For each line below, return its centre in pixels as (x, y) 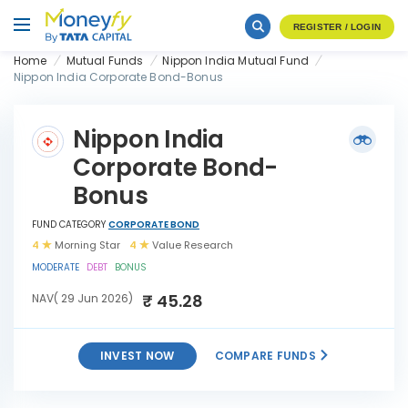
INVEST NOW (137, 356)
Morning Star (86, 245)
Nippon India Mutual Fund (236, 61)
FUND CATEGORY (70, 224)
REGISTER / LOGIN (337, 27)
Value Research (191, 245)
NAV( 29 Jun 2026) (82, 298)
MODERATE (56, 267)
